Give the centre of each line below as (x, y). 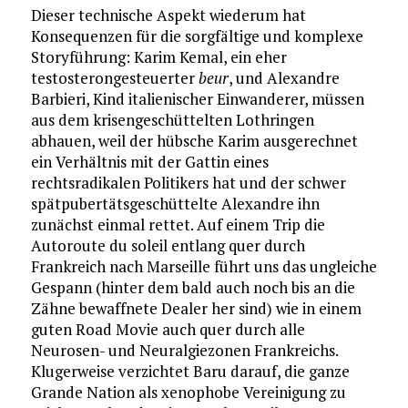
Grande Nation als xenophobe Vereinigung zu (188, 392)
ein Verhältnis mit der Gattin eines (149, 161)
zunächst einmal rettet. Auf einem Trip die (178, 224)
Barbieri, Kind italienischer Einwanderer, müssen (197, 98)
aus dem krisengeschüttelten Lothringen (172, 119)
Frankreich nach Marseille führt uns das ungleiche (204, 266)
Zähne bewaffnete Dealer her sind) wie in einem (196, 308)
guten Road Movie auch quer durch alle (168, 329)
